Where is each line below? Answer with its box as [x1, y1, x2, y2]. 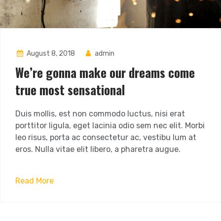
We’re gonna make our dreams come [15, 63, 195, 82]
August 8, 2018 [26, 49, 75, 58]
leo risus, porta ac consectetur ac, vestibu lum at [15, 133, 196, 143]
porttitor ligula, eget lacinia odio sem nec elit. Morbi [15, 121, 205, 131]
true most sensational [15, 80, 125, 99]
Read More [15, 176, 54, 186]
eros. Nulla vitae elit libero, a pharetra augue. [15, 145, 181, 154]
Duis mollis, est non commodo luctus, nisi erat [15, 109, 185, 119]
